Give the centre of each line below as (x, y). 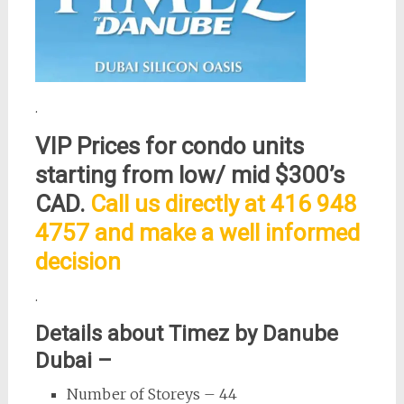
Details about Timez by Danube (186, 333)
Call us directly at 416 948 (223, 203)
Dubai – (73, 360)
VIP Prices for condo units (169, 146)
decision (78, 261)
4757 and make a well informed (197, 232)
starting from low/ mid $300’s (189, 174)
